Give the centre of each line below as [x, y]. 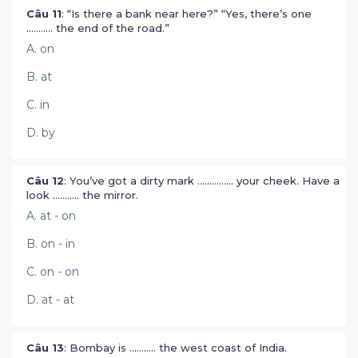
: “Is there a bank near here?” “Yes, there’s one [187, 14]
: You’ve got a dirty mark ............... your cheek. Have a [202, 181]
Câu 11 [44, 14]
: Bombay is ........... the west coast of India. [177, 348]
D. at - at [50, 300]
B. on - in [51, 244]
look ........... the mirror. [84, 195]
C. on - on [53, 272]
